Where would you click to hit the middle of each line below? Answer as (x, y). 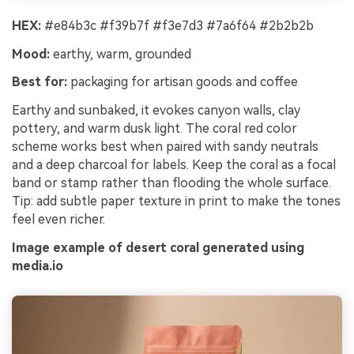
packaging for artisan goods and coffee (183, 82)
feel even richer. (58, 220)
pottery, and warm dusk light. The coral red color (154, 129)
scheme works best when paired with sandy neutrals (165, 147)
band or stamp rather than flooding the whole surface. (171, 183)
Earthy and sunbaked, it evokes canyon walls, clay (156, 111)
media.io (38, 265)
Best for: (40, 82)
